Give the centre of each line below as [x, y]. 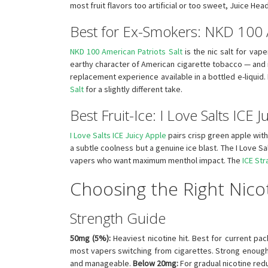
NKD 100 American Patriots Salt [126, 51]
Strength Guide [118, 218]
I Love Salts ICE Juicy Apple [118, 135]
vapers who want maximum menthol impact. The [156, 160]
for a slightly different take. [133, 89]
